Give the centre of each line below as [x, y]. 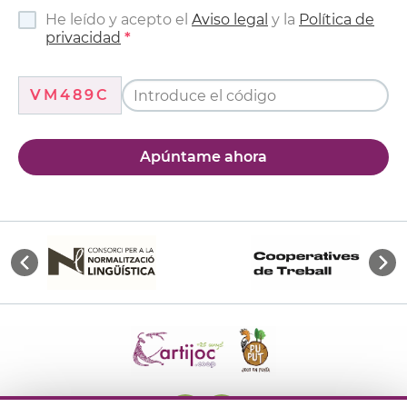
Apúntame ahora [203, 157]
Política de [337, 20]
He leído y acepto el [119, 20]
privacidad [83, 38]
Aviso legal [230, 20]
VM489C [70, 95]
